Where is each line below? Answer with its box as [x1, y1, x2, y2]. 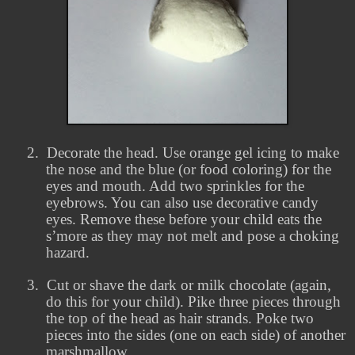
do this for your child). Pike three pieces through [46, 293, 341, 311]
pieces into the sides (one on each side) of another [46, 326, 345, 344]
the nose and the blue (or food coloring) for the [46, 161, 331, 178]
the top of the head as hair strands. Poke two [46, 310, 314, 327]
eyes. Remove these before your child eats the [46, 211, 322, 228]
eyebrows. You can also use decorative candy [46, 194, 319, 212]
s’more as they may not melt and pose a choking [46, 227, 339, 245]
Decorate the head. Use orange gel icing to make [47, 144, 339, 162]
